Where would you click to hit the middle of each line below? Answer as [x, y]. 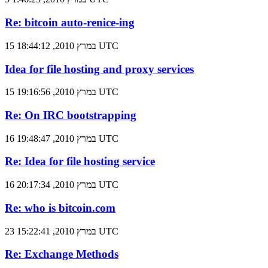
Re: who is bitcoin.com [60, 208]
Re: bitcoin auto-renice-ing [70, 23]
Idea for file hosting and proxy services [99, 69]
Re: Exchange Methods [62, 254]
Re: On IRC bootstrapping [71, 115]
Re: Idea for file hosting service [80, 162]
